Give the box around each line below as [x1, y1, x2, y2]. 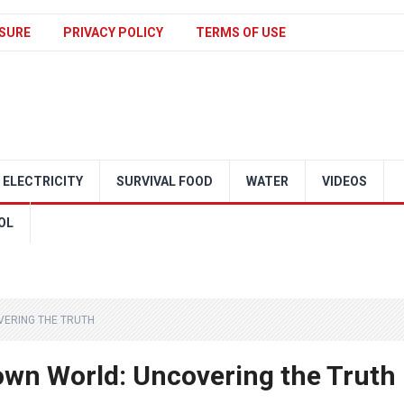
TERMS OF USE [196, 25, 286, 40]
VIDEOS [322, 174, 367, 188]
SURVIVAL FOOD [116, 174, 213, 188]
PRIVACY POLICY [63, 25, 163, 40]
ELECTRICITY [3, 174, 83, 188]
